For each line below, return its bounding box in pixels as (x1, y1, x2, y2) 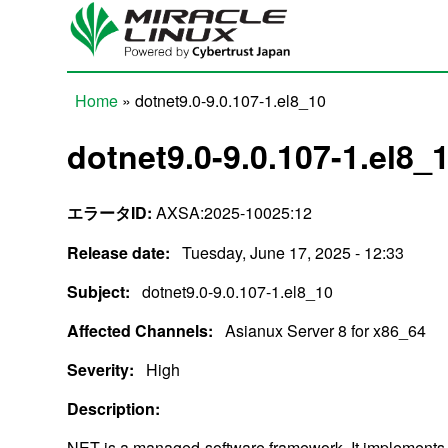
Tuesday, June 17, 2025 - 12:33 (182, 240, 405, 264)
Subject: (67, 279, 135, 303)
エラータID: (67, 200, 153, 224)
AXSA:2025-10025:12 (152, 200, 313, 224)
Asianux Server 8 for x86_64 (225, 318, 427, 342)
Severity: (67, 357, 139, 381)
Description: (67, 396, 165, 420)
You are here (67, 108, 211, 143)
